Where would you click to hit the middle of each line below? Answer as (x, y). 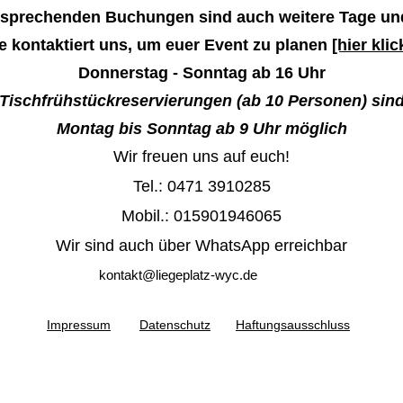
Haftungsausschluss (293, 325)
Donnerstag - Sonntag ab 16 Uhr (201, 73)
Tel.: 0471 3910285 (201, 186)
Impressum (79, 325)
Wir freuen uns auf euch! (201, 157)
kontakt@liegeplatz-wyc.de (178, 275)
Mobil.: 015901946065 (201, 216)
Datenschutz (175, 325)
